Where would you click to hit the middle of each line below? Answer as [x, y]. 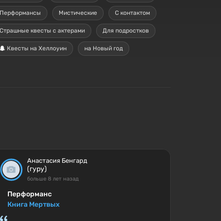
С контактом [132, 13]
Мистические [78, 13]
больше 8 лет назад [53, 179]
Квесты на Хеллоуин [36, 48]
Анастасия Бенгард [57, 161]
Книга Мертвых [34, 204]
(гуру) [37, 169]
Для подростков [126, 30]
